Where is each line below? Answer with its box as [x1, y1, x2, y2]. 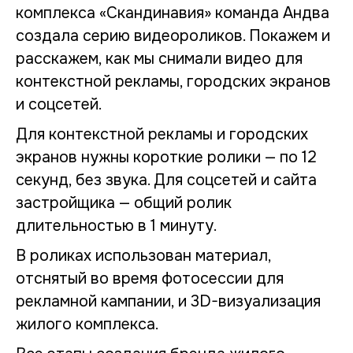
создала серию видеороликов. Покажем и [16, 26, 330, 46]
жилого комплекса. [16, 314, 158, 334]
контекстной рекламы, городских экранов [16, 72, 331, 91]
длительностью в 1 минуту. [16, 216, 217, 236]
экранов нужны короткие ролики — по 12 [16, 147, 317, 167]
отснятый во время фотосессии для [16, 269, 284, 288]
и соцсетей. [16, 95, 102, 114]
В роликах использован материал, [16, 246, 271, 266]
